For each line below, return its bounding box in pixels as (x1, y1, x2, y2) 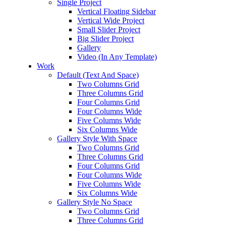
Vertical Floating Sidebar (77, 7, 156, 16)
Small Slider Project (77, 25, 140, 34)
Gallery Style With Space (57, 134, 137, 143)
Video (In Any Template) (77, 52, 157, 61)
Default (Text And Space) (57, 71, 139, 79)
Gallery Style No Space (57, 198, 132, 206)
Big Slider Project (77, 34, 134, 43)
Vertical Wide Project (77, 16, 144, 25)
